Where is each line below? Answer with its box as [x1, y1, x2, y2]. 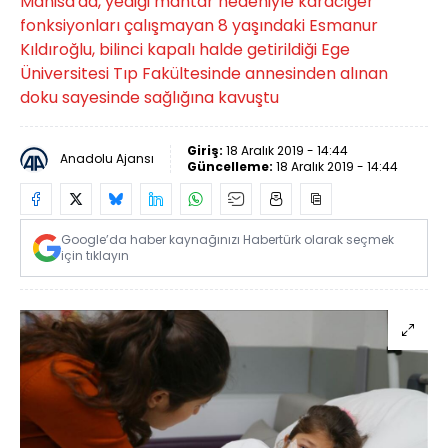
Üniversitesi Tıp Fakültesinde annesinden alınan [20, 62, 388, 85]
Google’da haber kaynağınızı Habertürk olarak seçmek [61, 231, 394, 248]
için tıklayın [61, 247, 129, 264]
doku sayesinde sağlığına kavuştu [20, 86, 279, 109]
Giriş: [187, 142, 226, 159]
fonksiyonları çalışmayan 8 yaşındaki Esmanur [20, 14, 378, 37]
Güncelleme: [187, 158, 276, 175]
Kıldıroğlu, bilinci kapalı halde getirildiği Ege [20, 38, 350, 61]
